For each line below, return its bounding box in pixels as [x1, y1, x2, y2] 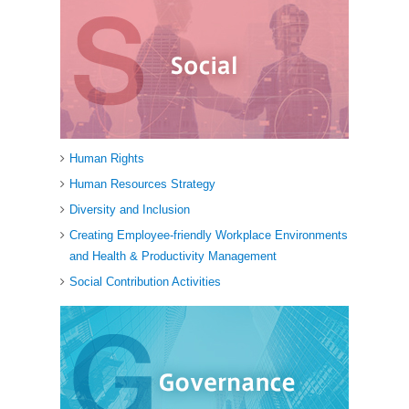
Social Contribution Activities [69, 275, 221, 289]
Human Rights [69, 152, 144, 166]
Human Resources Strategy [69, 177, 215, 192]
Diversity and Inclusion [69, 203, 190, 217]
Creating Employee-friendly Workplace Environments [69, 228, 348, 243]
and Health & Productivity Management [69, 249, 277, 264]
